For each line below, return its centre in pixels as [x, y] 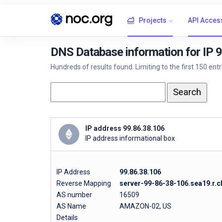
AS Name [71, 206]
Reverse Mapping [87, 183]
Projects [153, 20]
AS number [74, 194]
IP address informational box [130, 138]
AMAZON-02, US [145, 206]
